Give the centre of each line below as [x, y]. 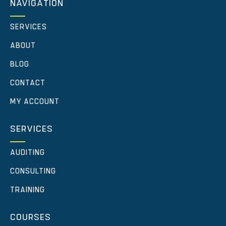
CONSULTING [33, 172]
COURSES [31, 218]
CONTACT [28, 83]
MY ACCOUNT [35, 102]
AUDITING [27, 153]
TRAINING [27, 190]
